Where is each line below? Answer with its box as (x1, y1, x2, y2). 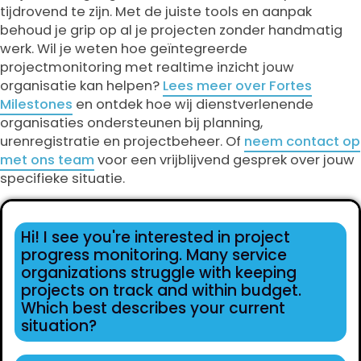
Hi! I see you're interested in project (21, 226, 290, 248)
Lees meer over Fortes (163, 77, 312, 95)
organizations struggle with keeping (21, 262, 297, 284)
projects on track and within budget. (21, 280, 301, 301)
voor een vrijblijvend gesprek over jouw (94, 151, 355, 169)
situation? (21, 315, 97, 337)
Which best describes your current (21, 297, 285, 319)
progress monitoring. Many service (21, 244, 287, 266)
